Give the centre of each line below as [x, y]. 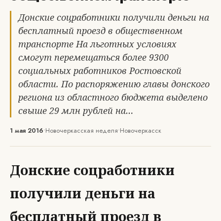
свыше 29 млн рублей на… [76, 110]
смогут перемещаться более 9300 [93, 57]
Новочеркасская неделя [82, 130]
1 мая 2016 [27, 130]
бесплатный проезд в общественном [100, 31]
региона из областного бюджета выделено [113, 97]
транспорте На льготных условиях [97, 44]
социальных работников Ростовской [100, 71]
